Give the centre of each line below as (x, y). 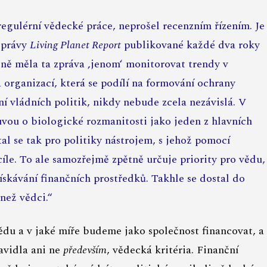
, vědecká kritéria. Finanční (173, 250)
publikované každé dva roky (190, 45)
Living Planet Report (75, 45)
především (85, 250)
